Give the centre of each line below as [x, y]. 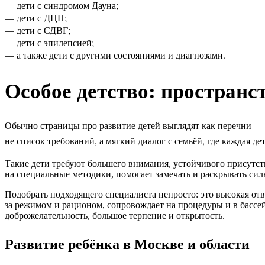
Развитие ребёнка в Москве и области [127, 243]
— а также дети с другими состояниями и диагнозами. [115, 55]
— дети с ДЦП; [36, 18]
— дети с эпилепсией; [49, 43]
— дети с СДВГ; [38, 30]
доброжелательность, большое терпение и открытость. [115, 215]
